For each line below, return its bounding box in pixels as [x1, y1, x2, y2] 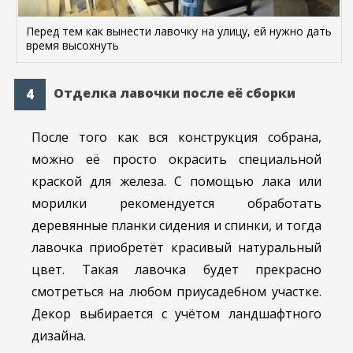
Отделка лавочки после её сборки [54, 84, 295, 102]
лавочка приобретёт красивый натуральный [32, 239, 321, 257]
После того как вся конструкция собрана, [32, 128, 321, 147]
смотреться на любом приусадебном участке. [32, 283, 321, 301]
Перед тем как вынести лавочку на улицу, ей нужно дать [26, 24, 332, 39]
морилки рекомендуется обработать [32, 195, 321, 213]
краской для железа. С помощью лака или [32, 173, 321, 191]
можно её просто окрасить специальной [32, 150, 321, 169]
